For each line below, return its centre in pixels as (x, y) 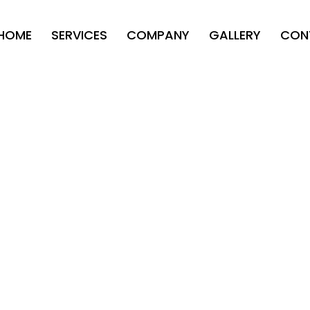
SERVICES (80, 35)
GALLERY (235, 35)
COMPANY (158, 35)
